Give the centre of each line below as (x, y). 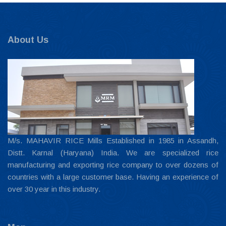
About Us (28, 40)
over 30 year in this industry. (54, 189)
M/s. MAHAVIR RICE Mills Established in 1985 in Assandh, (113, 140)
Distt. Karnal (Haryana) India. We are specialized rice (113, 153)
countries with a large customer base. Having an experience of (113, 177)
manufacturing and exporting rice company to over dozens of (113, 165)
